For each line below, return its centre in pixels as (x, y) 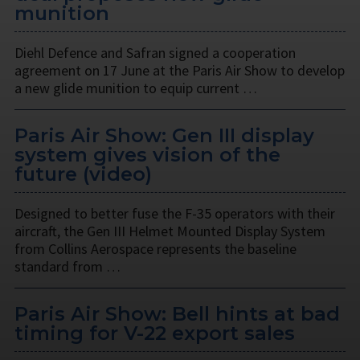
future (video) (83, 174)
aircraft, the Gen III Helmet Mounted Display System (170, 231)
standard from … (67, 267)
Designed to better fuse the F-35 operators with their (175, 214)
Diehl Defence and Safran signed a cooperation (155, 53)
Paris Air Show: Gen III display (164, 136)
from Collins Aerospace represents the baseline (155, 249)
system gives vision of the (147, 155)
